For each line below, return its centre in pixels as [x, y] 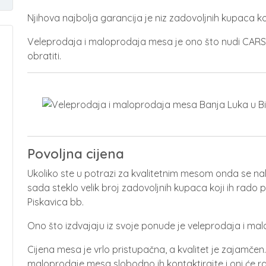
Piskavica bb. [56, 202]
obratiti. [44, 56]
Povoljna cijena [76, 154]
